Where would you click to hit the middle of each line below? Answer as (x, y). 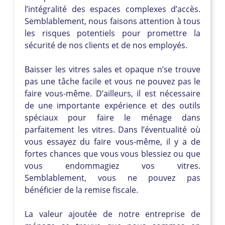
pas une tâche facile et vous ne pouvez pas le (113, 81)
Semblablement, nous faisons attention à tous (113, 21)
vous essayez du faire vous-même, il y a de (113, 141)
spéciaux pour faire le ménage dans (113, 117)
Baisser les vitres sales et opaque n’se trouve (113, 69)
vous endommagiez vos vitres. (113, 165)
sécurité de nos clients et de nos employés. (106, 45)
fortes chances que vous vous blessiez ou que (113, 153)
